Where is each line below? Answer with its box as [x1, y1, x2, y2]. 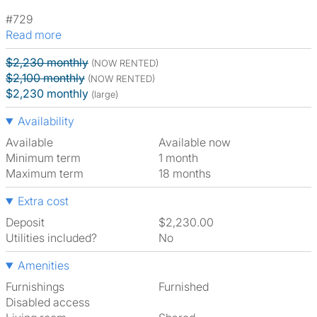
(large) [91, 88, 118, 100]
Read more [13, 28, 62, 42]
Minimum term [6, 151, 81, 165]
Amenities [17, 258, 69, 272]
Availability [17, 114, 74, 128]
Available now [166, 135, 231, 149]
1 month [163, 151, 198, 165]
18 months [163, 166, 211, 180]
